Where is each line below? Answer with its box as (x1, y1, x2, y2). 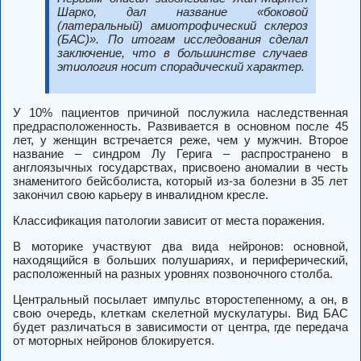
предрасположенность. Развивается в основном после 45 (13, 119, 348, 134)
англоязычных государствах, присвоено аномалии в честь (13, 160, 348, 175)
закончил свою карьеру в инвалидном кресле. (13, 188, 268, 202)
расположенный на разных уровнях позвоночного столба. (13, 267, 333, 281)
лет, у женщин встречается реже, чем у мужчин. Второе (13, 133, 348, 147)
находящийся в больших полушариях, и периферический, (13, 253, 348, 268)
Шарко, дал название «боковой (57, 5, 308, 19)
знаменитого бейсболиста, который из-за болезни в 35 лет (13, 174, 348, 189)
